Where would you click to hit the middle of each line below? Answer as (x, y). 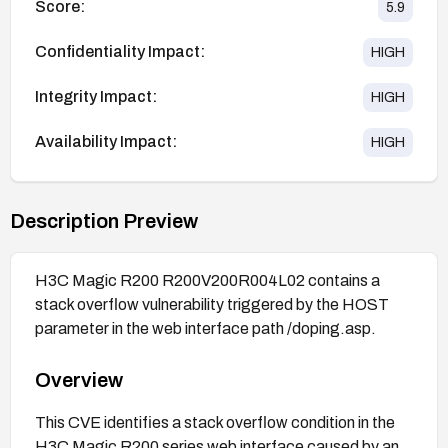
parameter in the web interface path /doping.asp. (205, 328)
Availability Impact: (106, 142)
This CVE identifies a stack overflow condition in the (215, 422)
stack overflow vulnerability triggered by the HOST (212, 304)
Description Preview (104, 220)
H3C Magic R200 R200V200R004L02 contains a (207, 280)
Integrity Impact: (96, 97)
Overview (79, 379)
